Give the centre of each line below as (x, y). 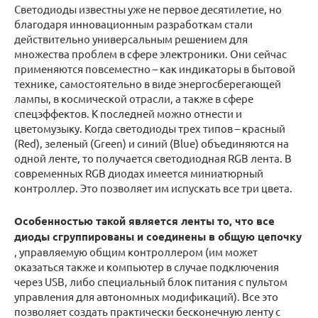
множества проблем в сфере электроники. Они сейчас (150, 54)
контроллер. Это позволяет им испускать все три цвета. (153, 188)
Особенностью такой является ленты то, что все (144, 221)
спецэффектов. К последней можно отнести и (128, 114)
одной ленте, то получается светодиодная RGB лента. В (153, 158)
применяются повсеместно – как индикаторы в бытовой (155, 69)
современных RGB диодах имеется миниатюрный (139, 173)
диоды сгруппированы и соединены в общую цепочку (158, 237)
